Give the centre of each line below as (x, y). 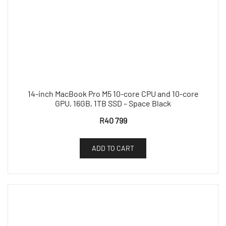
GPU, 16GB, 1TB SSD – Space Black (113, 103)
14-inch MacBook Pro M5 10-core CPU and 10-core (113, 94)
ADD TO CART (113, 148)
